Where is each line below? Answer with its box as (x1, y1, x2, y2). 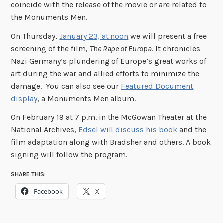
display (11, 94, 38, 104)
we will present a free (128, 31, 207, 41)
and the (177, 124, 207, 134)
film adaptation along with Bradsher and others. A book (11, 137, 211, 147)
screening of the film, (11, 44, 90, 54)
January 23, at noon (59, 31, 129, 41)
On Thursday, (11, 31, 60, 41)
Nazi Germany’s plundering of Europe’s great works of (11, 56, 207, 66)
